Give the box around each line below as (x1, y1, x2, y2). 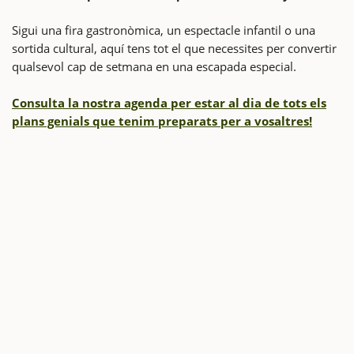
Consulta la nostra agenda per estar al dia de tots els (12, 94, 326, 111)
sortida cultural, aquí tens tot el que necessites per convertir (12, 40, 337, 56)
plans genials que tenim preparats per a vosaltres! (12, 112, 312, 129)
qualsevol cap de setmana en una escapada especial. (12, 58, 296, 74)
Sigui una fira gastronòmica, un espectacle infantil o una (12, 21, 315, 38)
